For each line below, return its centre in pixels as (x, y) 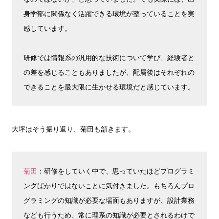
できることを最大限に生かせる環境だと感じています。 (109, 87)
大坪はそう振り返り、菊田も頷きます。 (73, 129)
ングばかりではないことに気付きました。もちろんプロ (109, 185)
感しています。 (47, 28)
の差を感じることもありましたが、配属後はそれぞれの (109, 72)
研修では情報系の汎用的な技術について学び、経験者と (109, 57)
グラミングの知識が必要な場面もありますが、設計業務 (109, 200)
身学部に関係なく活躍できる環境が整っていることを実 (109, 13)
